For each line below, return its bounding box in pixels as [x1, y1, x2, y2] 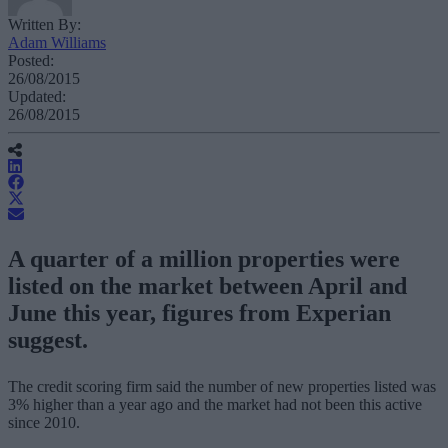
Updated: [8, 87, 66, 105]
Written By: [8, 15, 81, 33]
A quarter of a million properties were [8, 245, 400, 272]
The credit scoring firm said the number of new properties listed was [8, 377, 436, 395]
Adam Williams [8, 33, 106, 51]
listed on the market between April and [8, 272, 407, 299]
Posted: [8, 51, 54, 69]
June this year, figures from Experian [8, 299, 391, 326]
